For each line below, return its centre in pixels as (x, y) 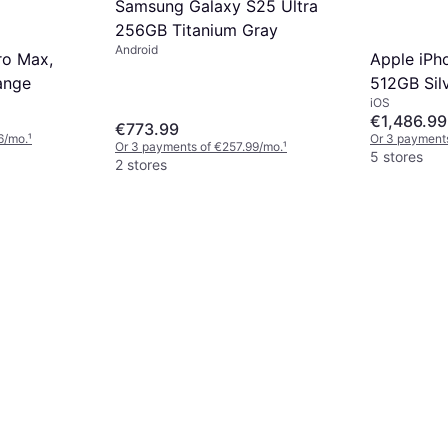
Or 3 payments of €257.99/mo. (199, 147)
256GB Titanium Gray (196, 30)
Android (136, 50)
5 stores (396, 157)
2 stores (141, 165)
